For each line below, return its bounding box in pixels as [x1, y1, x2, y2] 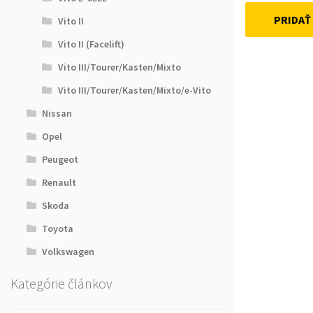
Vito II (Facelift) [57, 38, 124, 51]
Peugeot [42, 153, 79, 166]
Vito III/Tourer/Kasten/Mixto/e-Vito [57, 84, 211, 97]
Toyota [42, 222, 74, 235]
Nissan [42, 107, 73, 120]
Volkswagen [42, 245, 95, 259]
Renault [42, 176, 77, 189]
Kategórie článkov [10, 275, 112, 293]
